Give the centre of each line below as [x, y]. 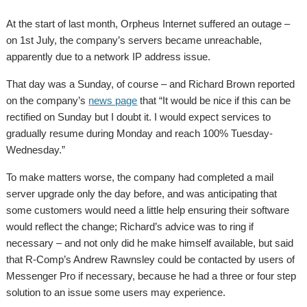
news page [113, 100]
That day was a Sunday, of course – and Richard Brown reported [151, 84]
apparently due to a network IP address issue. [109, 57]
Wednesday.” [36, 150]
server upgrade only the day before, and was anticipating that [142, 194]
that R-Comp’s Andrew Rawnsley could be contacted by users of [151, 259]
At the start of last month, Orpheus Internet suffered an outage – [148, 24]
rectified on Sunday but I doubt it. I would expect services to [139, 117]
